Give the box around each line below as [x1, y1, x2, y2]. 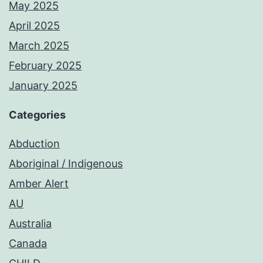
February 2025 [9, 59, 82, 72]
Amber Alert [9, 177, 69, 190]
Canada [9, 237, 47, 250]
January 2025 [9, 79, 77, 92]
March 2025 [9, 39, 69, 52]
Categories [9, 109, 66, 122]
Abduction [9, 137, 60, 150]
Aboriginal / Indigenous [9, 157, 123, 170]
